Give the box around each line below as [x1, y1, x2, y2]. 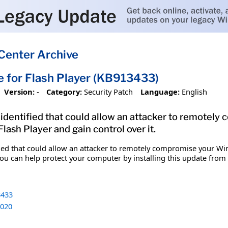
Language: [140, 86, 180, 97]
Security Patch [84, 86, 133, 97]
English [181, 86, 207, 97]
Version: [4, 86, 35, 97]
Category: [46, 86, 82, 97]
